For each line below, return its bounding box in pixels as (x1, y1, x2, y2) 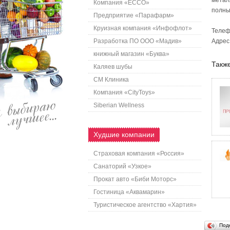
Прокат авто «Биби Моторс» (93, 176, 177, 183)
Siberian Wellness (93, 102, 144, 109)
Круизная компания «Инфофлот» (93, 25, 192, 32)
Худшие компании (93, 130, 155, 139)
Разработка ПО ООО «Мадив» (93, 37, 182, 45)
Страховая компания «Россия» (93, 150, 184, 157)
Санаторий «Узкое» (93, 163, 151, 170)
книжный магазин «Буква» (93, 50, 169, 57)
